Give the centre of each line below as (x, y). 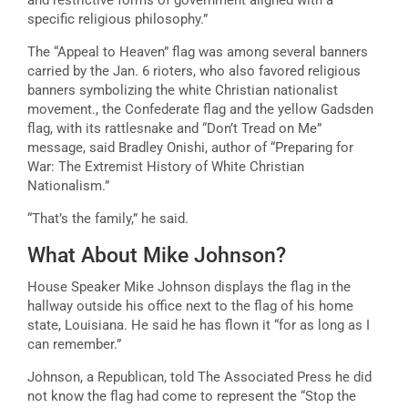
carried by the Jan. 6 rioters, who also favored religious (194, 71)
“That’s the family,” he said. (108, 219)
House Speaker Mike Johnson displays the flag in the (189, 287)
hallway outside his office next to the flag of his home (190, 306)
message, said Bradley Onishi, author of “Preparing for (190, 148)
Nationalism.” (68, 186)
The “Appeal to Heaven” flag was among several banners (198, 52)
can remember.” (74, 345)
